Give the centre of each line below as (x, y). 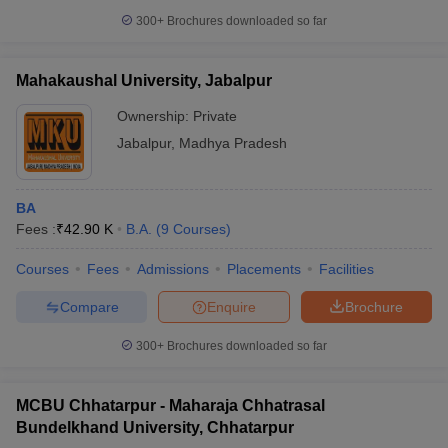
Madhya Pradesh (233, 143)
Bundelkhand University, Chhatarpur (155, 427)
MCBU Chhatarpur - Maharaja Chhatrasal (170, 405)
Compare (89, 306)
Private (215, 116)
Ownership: (155, 116)
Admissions (173, 269)
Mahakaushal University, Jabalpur (144, 80)
